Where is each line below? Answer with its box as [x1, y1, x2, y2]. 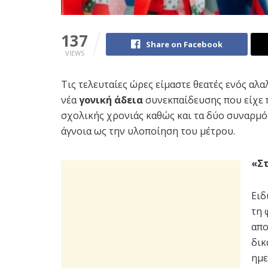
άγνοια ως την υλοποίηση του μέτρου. [61, 124, 235, 138]
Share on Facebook [146, 39, 223, 50]
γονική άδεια [79, 93, 143, 107]
